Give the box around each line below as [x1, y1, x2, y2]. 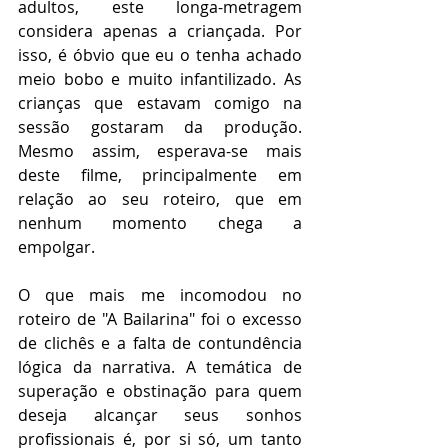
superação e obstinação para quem [18, 379, 302, 402]
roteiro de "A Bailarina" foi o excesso [18, 307, 302, 330]
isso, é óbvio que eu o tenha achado [18, 43, 302, 66]
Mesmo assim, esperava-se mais [18, 139, 302, 162]
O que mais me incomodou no [18, 283, 302, 306]
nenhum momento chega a [18, 211, 302, 234]
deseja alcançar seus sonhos [18, 403, 302, 426]
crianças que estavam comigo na [18, 91, 302, 114]
